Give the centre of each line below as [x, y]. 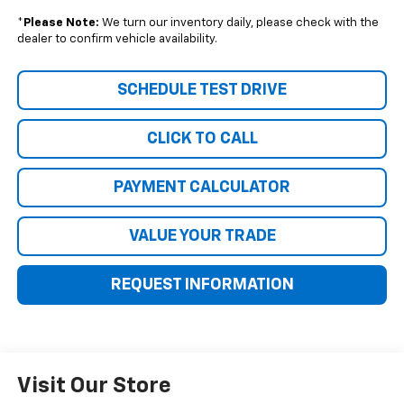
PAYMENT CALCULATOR [202, 188]
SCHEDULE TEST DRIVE [202, 91]
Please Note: [61, 23]
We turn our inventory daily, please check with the [239, 23]
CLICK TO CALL [202, 139]
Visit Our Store [94, 386]
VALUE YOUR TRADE [202, 237]
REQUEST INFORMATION [202, 285]
